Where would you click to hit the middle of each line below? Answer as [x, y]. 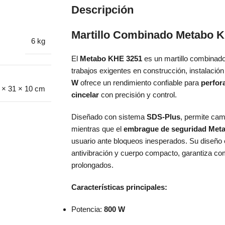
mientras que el [97, 129]
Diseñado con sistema [109, 117]
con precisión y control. [138, 95]
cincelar [85, 95]
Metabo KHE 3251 [111, 59]
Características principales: [119, 187]
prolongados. [92, 165]
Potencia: [88, 209]
